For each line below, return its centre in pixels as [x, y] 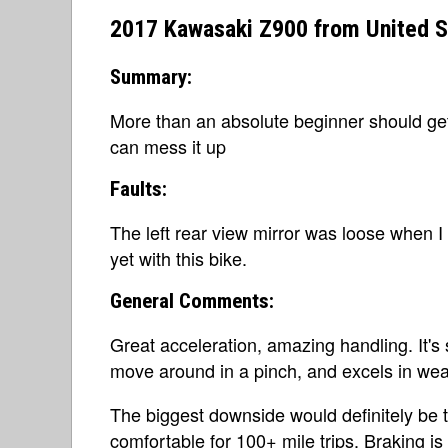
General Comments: [192, 301]
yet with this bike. [178, 258]
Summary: [151, 77]
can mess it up [168, 146]
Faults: [138, 189]
